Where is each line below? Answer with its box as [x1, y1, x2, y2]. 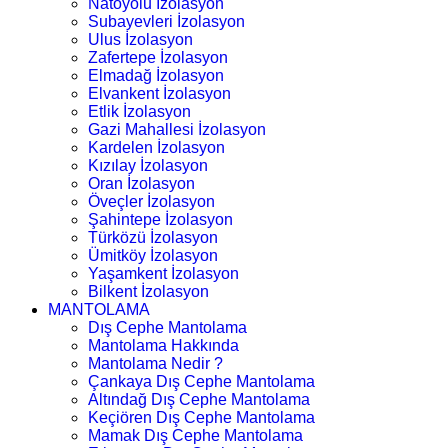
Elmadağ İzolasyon [88, 66, 224, 84]
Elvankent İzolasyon [88, 84, 231, 102]
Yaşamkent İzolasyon [88, 264, 239, 282]
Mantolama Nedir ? [88, 354, 223, 372]
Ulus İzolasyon [88, 30, 193, 48]
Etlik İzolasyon [88, 102, 191, 120]
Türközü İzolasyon [88, 228, 218, 246]
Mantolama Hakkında [88, 336, 239, 354]
